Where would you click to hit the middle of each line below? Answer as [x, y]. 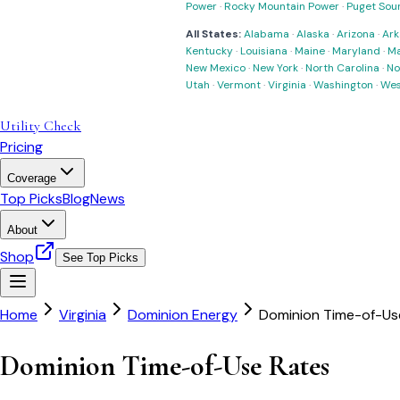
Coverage [32, 178]
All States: [213, 34]
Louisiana [264, 51]
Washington [343, 85]
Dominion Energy [183, 315]
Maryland [356, 51]
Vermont [239, 85]
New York [275, 68]
